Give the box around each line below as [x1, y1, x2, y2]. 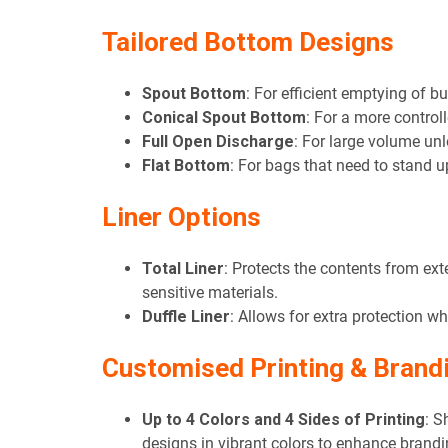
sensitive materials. [142, 283, 278, 303]
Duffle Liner [142, 307, 230, 327]
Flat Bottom [142, 156, 230, 176]
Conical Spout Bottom [142, 108, 306, 128]
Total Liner [142, 259, 224, 279]
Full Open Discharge [142, 132, 294, 152]
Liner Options [102, 202, 261, 233]
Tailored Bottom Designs [102, 27, 394, 58]
